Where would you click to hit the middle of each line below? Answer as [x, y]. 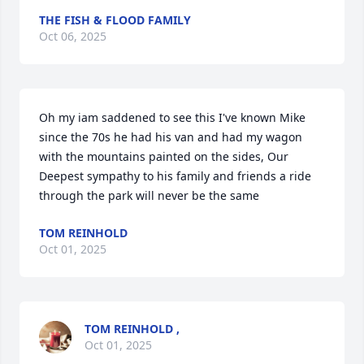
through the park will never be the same [149, 195]
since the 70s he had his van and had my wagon [171, 137]
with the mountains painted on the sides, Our [164, 156]
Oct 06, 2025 [73, 36]
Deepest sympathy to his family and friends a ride [175, 176]
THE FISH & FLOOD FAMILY [115, 20]
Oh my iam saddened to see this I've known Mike [172, 117]
